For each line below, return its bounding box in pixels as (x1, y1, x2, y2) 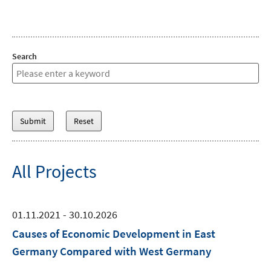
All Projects (12, 160, 97, 183)
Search (12, 51, 37, 62)
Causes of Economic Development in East (12, 226, 215, 241)
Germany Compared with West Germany (12, 244, 211, 258)
